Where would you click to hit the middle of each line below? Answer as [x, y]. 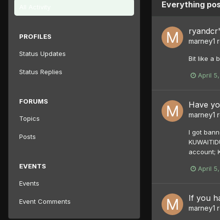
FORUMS [34, 101]
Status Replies [41, 71]
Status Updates [42, 53]
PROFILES [35, 36]
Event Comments [45, 201]
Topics [29, 118]
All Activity [35, 7]
